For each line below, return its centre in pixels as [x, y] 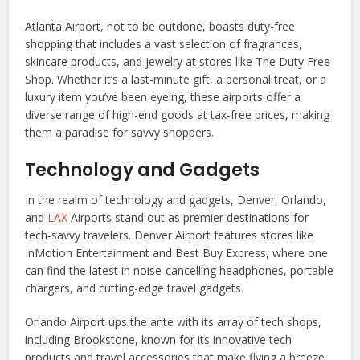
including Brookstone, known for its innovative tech [159, 340]
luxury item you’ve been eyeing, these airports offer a [163, 97]
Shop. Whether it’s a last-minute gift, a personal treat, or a [176, 80]
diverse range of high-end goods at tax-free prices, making [178, 115]
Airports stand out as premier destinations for [188, 218]
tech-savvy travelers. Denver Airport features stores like [170, 235]
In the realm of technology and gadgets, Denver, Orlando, [176, 200]
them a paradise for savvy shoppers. [120, 133]
